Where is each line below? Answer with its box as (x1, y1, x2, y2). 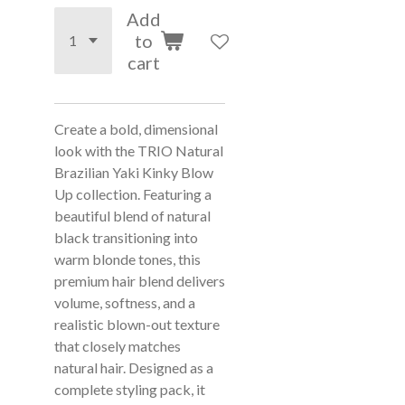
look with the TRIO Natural (54, 142, 223, 159)
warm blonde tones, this (54, 250, 201, 268)
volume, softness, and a (54, 294, 195, 311)
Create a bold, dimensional (54, 120, 218, 137)
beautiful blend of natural (54, 207, 211, 224)
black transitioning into (54, 229, 198, 246)
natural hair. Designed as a (54, 359, 213, 376)
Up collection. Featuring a (54, 185, 212, 202)
